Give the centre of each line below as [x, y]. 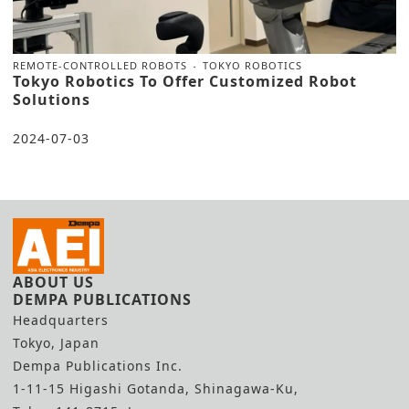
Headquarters [61, 320]
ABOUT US [53, 283]
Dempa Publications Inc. [98, 366]
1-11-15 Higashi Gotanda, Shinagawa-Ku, [156, 389]
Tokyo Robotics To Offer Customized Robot [185, 82]
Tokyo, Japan [56, 343]
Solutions [52, 100]
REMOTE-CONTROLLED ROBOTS [100, 66]
